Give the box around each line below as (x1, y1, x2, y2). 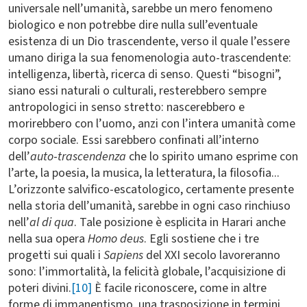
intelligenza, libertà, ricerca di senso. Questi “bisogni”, (8, 66, 281, 83)
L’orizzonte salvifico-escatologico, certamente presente (8, 181, 294, 198)
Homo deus (88, 230, 144, 247)
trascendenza (58, 148, 129, 165)
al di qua (29, 214, 74, 231)
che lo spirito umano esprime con (129, 148, 298, 165)
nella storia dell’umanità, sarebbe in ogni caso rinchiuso (8, 197, 291, 214)
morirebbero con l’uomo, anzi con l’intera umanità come (8, 115, 295, 132)
